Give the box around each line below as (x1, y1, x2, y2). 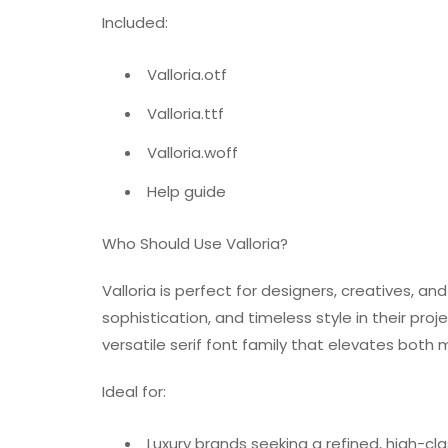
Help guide (147, 181, 226, 203)
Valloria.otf (147, 64, 227, 86)
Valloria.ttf (147, 103, 224, 125)
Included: (102, 12, 168, 34)
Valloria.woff (147, 142, 238, 164)
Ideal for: (102, 380, 166, 402)
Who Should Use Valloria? (102, 232, 288, 254)
